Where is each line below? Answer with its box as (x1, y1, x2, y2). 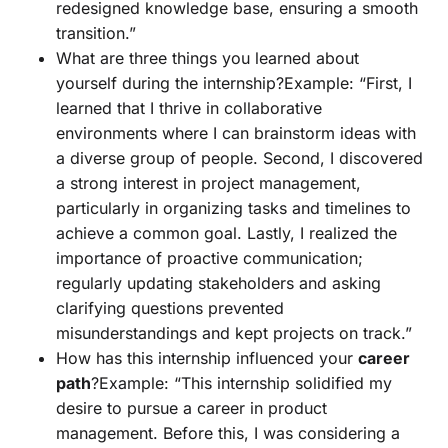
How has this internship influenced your (56, 347, 358, 368)
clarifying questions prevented (56, 297, 284, 318)
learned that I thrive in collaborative (56, 97, 322, 118)
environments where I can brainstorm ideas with (56, 122, 416, 143)
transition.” (56, 22, 136, 43)
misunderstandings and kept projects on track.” (56, 322, 412, 343)
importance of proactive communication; (56, 247, 363, 268)
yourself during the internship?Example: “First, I (56, 72, 412, 93)
